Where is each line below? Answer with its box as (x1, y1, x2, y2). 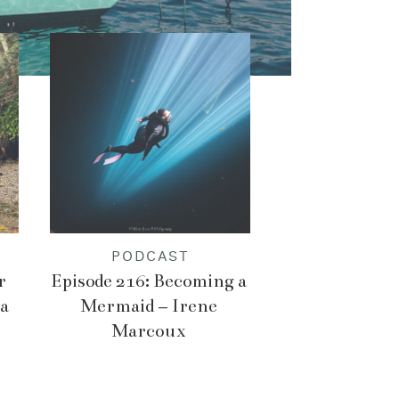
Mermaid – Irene (80, 295, 217, 317)
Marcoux (111, 320, 186, 342)
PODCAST (111, 250, 190, 265)
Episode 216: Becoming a (51, 270, 247, 292)
